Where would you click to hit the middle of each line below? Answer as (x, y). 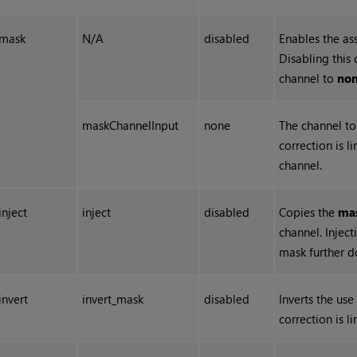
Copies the (309, 212)
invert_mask (113, 299)
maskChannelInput (131, 126)
